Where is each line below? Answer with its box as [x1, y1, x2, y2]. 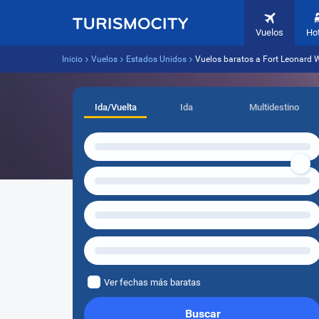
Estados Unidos [126, 54, 187, 64]
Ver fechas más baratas [104, 277, 201, 288]
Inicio [62, 54, 83, 64]
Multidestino [249, 102, 299, 113]
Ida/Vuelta [94, 102, 137, 113]
